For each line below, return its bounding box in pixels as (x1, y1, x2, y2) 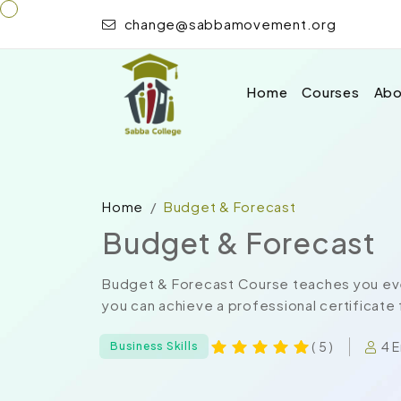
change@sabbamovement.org (120, 15, 337, 32)
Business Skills (110, 339, 199, 353)
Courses (302, 83, 360, 100)
